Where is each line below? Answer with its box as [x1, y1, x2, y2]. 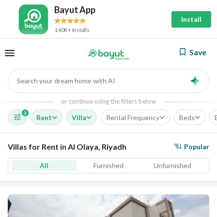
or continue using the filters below [61, 97, 156, 105]
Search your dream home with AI [17, 76, 115, 85]
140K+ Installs [54, 26, 90, 33]
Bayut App [54, 4, 95, 15]
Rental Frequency [106, 113, 159, 122]
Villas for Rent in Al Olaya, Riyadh [8, 142, 126, 151]
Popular [184, 142, 209, 151]
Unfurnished [154, 161, 192, 170]
